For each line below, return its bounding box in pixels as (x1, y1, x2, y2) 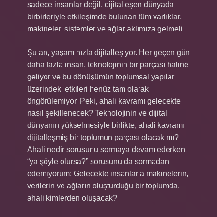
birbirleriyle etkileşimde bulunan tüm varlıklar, (27, 13, 182, 21)
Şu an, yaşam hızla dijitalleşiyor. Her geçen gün (27, 48, 190, 57)
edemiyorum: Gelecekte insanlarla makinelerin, (27, 170, 188, 178)
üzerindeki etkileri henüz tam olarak (27, 85, 149, 93)
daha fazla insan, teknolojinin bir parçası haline (27, 61, 188, 69)
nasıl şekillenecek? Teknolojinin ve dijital (27, 109, 167, 117)
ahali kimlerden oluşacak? (27, 194, 117, 202)
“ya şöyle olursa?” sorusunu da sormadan (27, 157, 169, 166)
